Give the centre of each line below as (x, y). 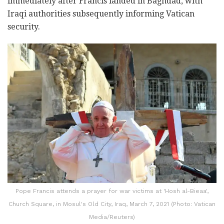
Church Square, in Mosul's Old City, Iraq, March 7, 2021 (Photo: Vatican (112, 204)
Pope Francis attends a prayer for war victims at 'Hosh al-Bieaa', (112, 191)
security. (24, 27)
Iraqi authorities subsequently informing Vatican (101, 14)
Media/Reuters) (112, 217)
